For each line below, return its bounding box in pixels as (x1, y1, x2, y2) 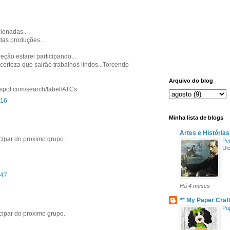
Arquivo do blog (169, 78, 213, 84)
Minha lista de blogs (169, 114, 223, 121)
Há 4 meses (180, 183, 210, 189)
